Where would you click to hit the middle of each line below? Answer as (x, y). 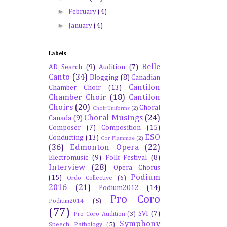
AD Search (66, 67)
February (83, 12)
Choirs (61, 108)
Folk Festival (126, 158)
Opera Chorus (137, 168)
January (81, 26)
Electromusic (68, 158)
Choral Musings (113, 118)
